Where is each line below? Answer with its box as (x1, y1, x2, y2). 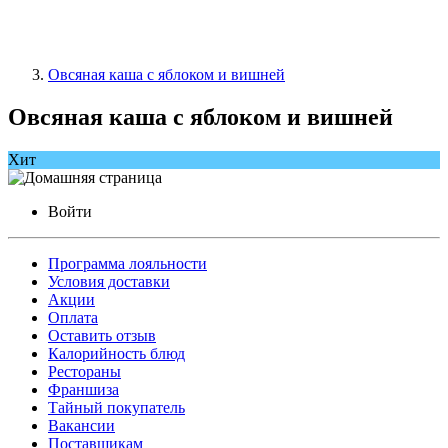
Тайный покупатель (48, 398, 185, 416)
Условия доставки (48, 272, 170, 290)
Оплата (48, 308, 98, 326)
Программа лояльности (48, 254, 207, 272)
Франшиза (48, 380, 119, 398)
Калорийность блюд (48, 344, 185, 362)
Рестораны (48, 362, 121, 380)
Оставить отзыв (48, 326, 156, 344)
